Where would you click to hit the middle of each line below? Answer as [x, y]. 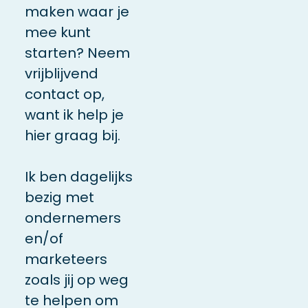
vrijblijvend [61, 73]
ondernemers [73, 218]
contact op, [64, 94]
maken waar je [77, 11]
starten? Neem [77, 53]
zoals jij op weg [76, 279]
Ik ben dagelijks [78, 176]
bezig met [59, 197]
